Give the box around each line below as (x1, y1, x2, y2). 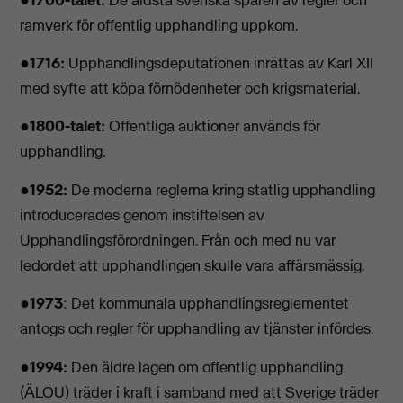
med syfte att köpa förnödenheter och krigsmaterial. (20, 77, 361, 98)
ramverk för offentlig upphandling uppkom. (20, 14, 299, 35)
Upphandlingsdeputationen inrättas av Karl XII (65, 52, 374, 73)
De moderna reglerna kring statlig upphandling (67, 179, 376, 200)
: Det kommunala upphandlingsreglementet (63, 293, 350, 314)
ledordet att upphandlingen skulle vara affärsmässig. (20, 255, 365, 275)
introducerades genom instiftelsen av (20, 204, 265, 225)
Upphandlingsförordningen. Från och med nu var (20, 229, 336, 250)
